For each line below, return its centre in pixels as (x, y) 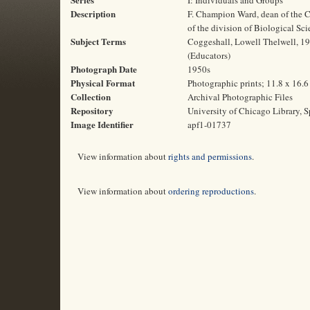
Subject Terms (98, 41)
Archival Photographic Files (240, 97)
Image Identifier (102, 124)
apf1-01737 (209, 125)
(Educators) (209, 55)
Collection (91, 97)
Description (93, 13)
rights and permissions (210, 156)
